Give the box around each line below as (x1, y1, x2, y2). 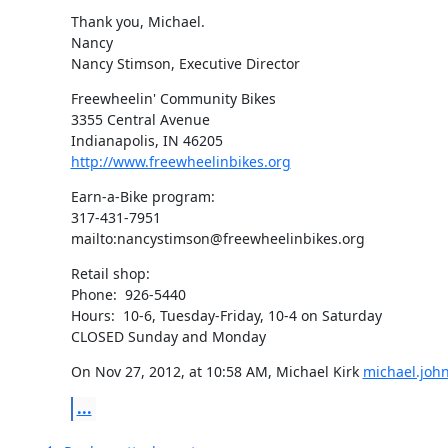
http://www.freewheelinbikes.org (70, 151, 291, 171)
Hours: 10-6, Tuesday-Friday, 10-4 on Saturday (70, 305, 382, 325)
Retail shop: (70, 263, 150, 283)
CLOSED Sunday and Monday (70, 326, 266, 346)
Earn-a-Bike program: (70, 186, 215, 206)
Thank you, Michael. (70, 11, 205, 31)
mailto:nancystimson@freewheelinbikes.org (70, 228, 365, 248)
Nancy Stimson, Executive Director (70, 53, 300, 73)
